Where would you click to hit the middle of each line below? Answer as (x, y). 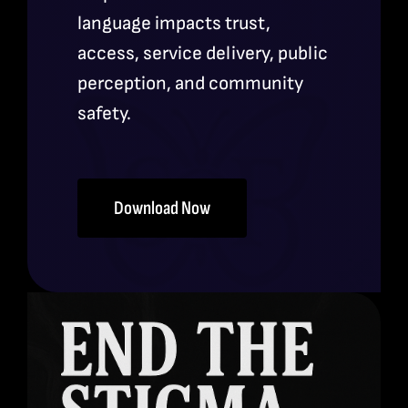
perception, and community (190, 84)
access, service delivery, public (203, 54)
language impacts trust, (174, 24)
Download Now (162, 209)
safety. (104, 114)
